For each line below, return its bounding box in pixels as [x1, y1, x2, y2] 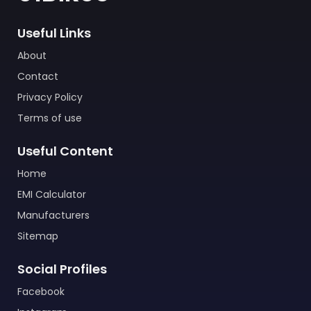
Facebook [17, 285, 65, 299]
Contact [17, 69, 58, 83]
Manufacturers [17, 208, 90, 222]
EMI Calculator [17, 187, 86, 201]
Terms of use [17, 111, 82, 125]
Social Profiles [17, 260, 107, 278]
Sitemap [17, 229, 58, 243]
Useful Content [17, 142, 113, 160]
